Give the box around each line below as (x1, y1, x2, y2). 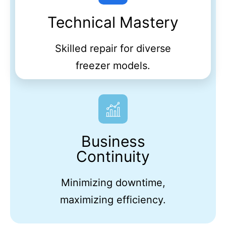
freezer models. (76, 60, 150, 72)
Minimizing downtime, (61, 177, 165, 189)
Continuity (76, 147, 150, 165)
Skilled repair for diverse (55, 42, 171, 54)
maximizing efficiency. (60, 194, 166, 206)
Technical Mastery (47, 13, 179, 31)
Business (81, 132, 145, 150)
